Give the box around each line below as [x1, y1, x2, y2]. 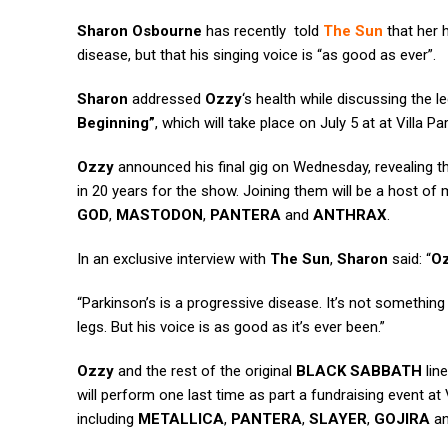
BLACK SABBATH [296, 362, 422, 381]
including [77, 410, 138, 429]
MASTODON [116, 206, 203, 225]
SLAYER [309, 410, 367, 429]
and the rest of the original [114, 362, 296, 381]
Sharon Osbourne [77, 22, 202, 41]
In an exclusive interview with [77, 250, 270, 269]
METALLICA [138, 410, 224, 429]
